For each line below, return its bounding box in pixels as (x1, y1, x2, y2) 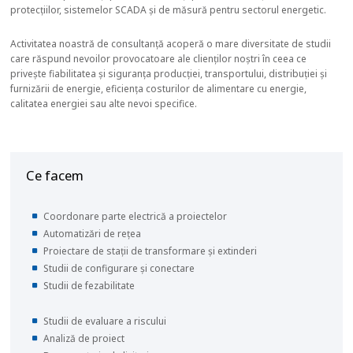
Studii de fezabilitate (43, 279, 136, 293)
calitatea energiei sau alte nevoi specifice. (10, 97, 198, 110)
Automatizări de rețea (43, 227, 142, 241)
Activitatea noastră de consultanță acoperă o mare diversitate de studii (10, 37, 332, 50)
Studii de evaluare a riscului (43, 314, 167, 328)
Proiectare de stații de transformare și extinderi (43, 244, 258, 258)
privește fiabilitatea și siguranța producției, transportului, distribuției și (10, 67, 328, 80)
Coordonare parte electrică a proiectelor (43, 210, 228, 224)
